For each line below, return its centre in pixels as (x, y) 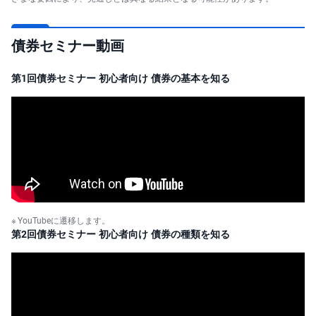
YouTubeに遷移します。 (64, 219)
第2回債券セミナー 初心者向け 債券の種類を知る (121, 233)
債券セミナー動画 (68, 44)
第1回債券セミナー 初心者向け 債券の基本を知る (121, 77)
